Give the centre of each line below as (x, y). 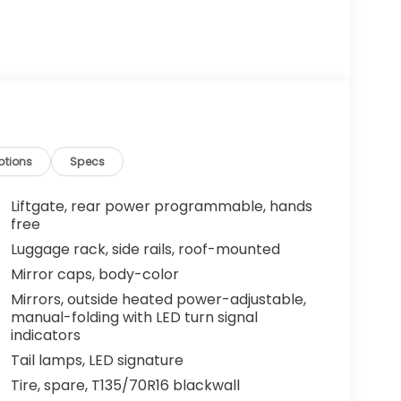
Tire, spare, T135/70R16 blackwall (125, 386)
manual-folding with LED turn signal (134, 318)
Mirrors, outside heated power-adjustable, (158, 300)
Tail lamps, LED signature (97, 361)
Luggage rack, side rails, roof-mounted (145, 250)
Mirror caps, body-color (94, 275)
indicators (45, 336)
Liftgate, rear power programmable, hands (161, 207)
